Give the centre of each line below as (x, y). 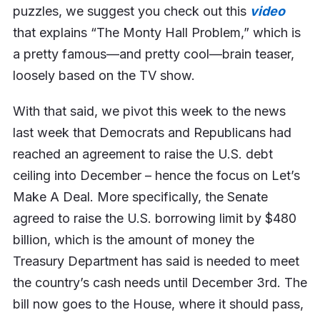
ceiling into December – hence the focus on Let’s (156, 176)
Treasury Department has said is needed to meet (156, 261)
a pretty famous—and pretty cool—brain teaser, (153, 54)
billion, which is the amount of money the (133, 240)
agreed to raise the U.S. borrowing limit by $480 (154, 219)
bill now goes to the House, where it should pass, (158, 304)
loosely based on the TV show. (104, 76)
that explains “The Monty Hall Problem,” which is (156, 33)
